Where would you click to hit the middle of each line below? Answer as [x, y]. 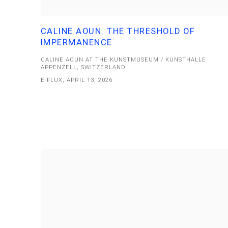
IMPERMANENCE [77, 42]
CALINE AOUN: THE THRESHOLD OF [118, 31]
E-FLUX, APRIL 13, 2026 [77, 80]
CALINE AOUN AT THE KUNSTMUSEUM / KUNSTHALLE [124, 60]
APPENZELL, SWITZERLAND [83, 67]
